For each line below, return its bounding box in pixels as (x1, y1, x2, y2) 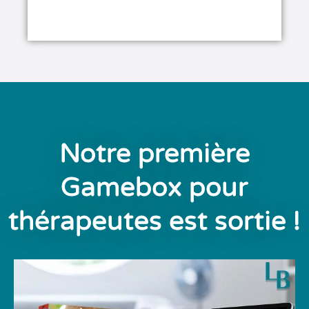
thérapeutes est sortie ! (8, 206, 301, 238)
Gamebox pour (61, 172, 248, 204)
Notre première (59, 138, 250, 170)
